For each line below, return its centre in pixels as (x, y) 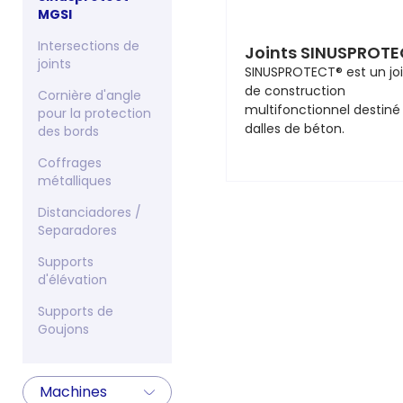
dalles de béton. (294, 129)
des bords (68, 131)
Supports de (76, 311)
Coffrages (70, 163)
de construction (295, 91)
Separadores (77, 230)
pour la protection (94, 113)
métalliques (75, 181)
